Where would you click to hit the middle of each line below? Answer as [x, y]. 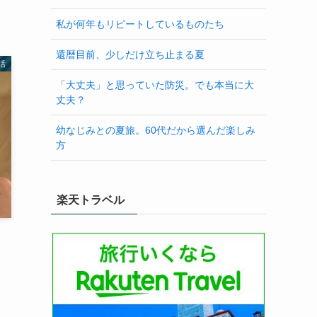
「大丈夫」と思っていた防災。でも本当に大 [155, 85]
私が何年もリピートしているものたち [140, 24]
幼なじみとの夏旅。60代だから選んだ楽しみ [156, 130]
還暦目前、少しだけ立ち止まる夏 [130, 54]
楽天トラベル [91, 200]
